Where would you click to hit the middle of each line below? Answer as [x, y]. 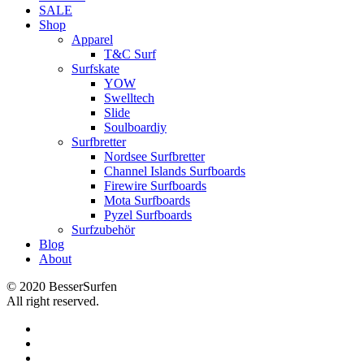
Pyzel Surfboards [148, 215]
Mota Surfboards [147, 200]
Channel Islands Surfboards [175, 171]
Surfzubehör [103, 230]
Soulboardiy [135, 127]
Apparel [92, 39]
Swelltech [129, 98]
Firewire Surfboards [155, 186]
